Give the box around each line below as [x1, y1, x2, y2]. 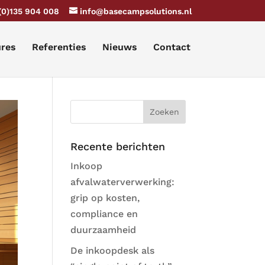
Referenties [31, 41, 86, 53]
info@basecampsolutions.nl [80, 6, 192, 16]
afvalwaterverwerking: [70, 176, 175, 188]
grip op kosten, [70, 192, 140, 203]
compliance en [70, 208, 138, 219]
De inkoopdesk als [70, 245, 155, 256]
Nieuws [102, 41, 137, 53]
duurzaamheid [70, 224, 137, 235]
